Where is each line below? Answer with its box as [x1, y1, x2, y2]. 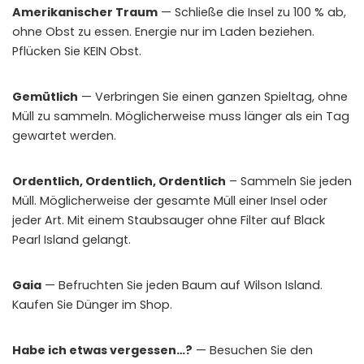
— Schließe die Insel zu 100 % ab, [158, 3, 346, 20]
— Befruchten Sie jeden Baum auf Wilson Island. [41, 276, 323, 293]
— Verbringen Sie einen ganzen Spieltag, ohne [78, 88, 348, 105]
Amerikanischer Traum [12, 3, 158, 20]
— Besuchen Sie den [193, 341, 313, 358]
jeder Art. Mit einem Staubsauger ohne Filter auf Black [12, 211, 325, 228]
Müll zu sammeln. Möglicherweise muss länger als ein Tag [12, 107, 349, 124]
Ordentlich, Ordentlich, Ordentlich [12, 172, 226, 189]
